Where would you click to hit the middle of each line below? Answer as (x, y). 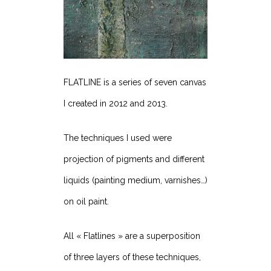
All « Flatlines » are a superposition (132, 236)
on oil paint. (86, 202)
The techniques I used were (118, 138)
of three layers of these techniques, (132, 257)
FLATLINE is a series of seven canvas (135, 83)
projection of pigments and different (134, 159)
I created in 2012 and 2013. (116, 104)
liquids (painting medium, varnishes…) (135, 181)
